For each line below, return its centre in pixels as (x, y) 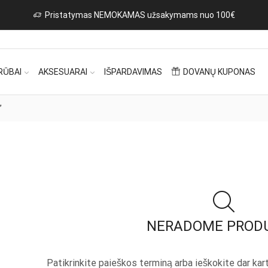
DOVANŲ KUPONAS (220, 72)
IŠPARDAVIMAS (133, 72)
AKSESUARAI (63, 72)
